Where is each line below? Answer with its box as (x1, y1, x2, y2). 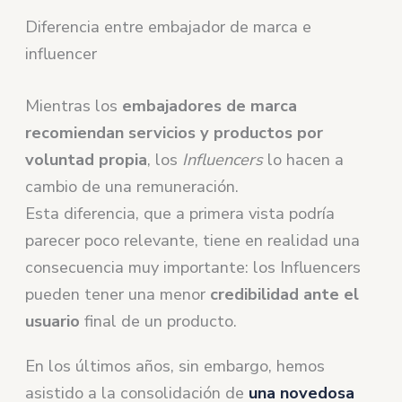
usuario (25, 310, 81, 332)
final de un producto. (80, 310, 238, 332)
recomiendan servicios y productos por (25, 121, 324, 144)
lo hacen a (263, 148, 345, 170)
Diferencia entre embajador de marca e (25, 16, 312, 39)
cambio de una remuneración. (25, 175, 240, 197)
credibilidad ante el (210, 283, 360, 305)
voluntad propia (25, 148, 148, 170)
